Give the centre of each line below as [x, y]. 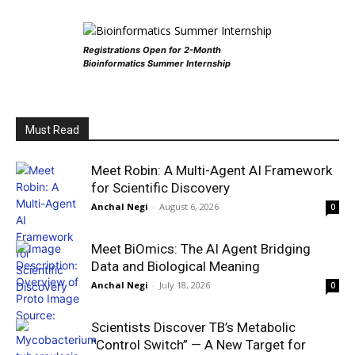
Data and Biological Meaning [176, 267]
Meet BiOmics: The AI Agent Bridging [201, 249]
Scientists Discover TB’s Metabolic [193, 328]
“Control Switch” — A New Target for [198, 345]
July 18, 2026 [185, 285]
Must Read [52, 130]
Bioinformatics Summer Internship [157, 64]
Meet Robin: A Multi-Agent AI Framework [212, 171]
